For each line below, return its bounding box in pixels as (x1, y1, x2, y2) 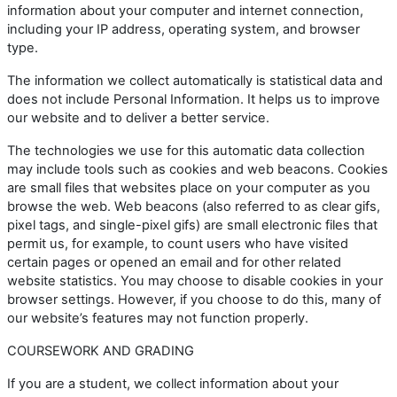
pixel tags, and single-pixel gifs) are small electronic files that (7, 216, 378, 233)
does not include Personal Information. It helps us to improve (7, 90, 380, 107)
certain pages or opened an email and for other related (7, 253, 341, 270)
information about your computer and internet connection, (7, 2, 363, 19)
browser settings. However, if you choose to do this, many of (7, 291, 381, 307)
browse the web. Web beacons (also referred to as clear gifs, (7, 198, 380, 214)
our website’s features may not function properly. (7, 309, 308, 326)
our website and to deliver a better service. (7, 109, 269, 126)
